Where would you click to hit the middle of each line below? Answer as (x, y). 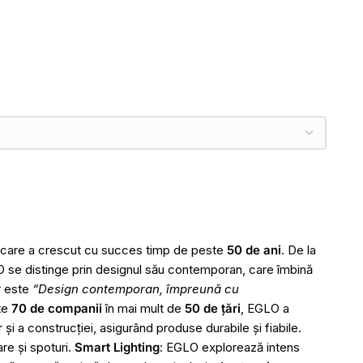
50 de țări (213, 309)
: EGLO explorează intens (230, 348)
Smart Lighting (117, 348)
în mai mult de (143, 309)
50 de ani (254, 250)
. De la (299, 250)
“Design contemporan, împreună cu (136, 289)
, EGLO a (265, 309)
